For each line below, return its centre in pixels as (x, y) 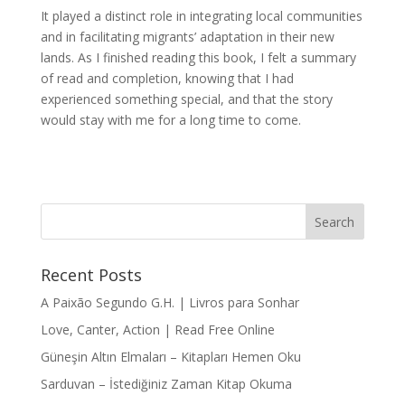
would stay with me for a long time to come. (170, 120)
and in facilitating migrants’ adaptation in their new (187, 37)
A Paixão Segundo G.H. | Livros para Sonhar (170, 302)
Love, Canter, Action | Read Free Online (157, 330)
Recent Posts (91, 275)
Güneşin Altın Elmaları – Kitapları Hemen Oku (170, 357)
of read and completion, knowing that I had (167, 78)
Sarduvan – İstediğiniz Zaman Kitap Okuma (166, 384)
